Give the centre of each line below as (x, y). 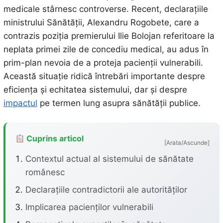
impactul (20, 103)
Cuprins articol (54, 138)
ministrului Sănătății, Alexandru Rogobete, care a (101, 22)
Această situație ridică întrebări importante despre (104, 76)
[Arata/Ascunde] (187, 142)
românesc (45, 172)
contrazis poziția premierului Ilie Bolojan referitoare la (109, 36)
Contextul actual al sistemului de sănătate (109, 159)
